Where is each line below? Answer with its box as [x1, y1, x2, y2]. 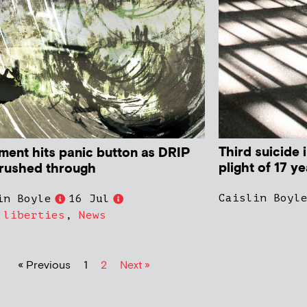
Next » [119, 258, 150, 273]
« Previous [17, 258, 71, 273]
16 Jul [69, 193, 110, 206]
